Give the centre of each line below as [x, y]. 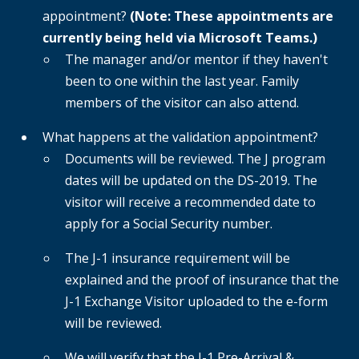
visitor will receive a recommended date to [190, 202]
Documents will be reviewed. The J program [195, 159]
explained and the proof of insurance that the [202, 280]
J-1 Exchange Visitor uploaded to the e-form [196, 302]
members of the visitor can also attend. [182, 103]
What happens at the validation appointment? [180, 137]
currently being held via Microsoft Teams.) [180, 38]
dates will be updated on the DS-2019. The [191, 181]
